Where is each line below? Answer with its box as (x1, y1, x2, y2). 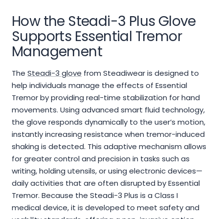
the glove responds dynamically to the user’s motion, (12, 117, 205, 128)
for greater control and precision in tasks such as (12, 153, 190, 164)
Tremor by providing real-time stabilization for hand (12, 92, 200, 103)
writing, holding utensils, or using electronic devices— (12, 166, 202, 176)
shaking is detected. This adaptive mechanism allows (12, 141, 206, 152)
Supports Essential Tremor (12, 27, 182, 46)
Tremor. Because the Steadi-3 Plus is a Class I (12, 190, 178, 201)
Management (12, 42, 102, 62)
